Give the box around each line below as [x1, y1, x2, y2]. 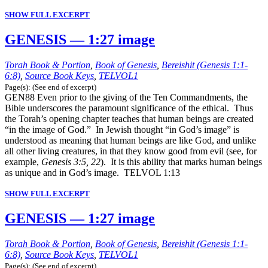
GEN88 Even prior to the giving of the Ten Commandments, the [5, 92, 248, 102]
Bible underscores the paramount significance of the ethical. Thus [5, 102, 253, 113]
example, [5, 156, 41, 167]
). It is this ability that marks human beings [100, 156, 262, 167]
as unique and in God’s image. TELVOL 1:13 [5, 167, 180, 178]
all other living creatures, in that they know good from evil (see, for [5, 145, 257, 156]
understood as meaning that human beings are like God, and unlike [5, 135, 256, 145]
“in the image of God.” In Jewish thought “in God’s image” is [5, 124, 239, 135]
